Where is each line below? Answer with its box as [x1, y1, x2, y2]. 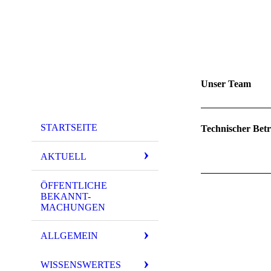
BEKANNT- [41, 191, 91, 201]
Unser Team [201, 79, 251, 89]
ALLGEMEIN [41, 230, 98, 241]
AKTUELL [41, 151, 87, 162]
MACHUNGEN [41, 201, 105, 212]
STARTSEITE [41, 122, 97, 132]
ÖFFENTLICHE [41, 180, 107, 191]
